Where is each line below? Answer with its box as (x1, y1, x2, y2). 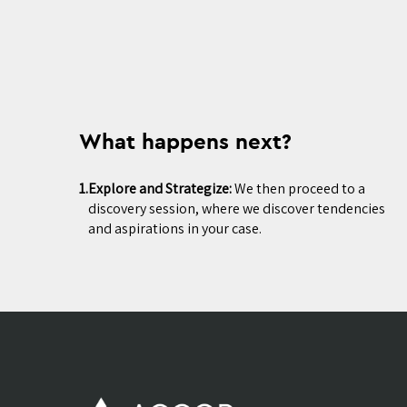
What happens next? (79, 127, 292, 154)
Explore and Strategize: (88, 179, 232, 198)
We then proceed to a (232, 179, 365, 198)
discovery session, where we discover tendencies (88, 199, 385, 218)
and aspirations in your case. (88, 219, 262, 238)
